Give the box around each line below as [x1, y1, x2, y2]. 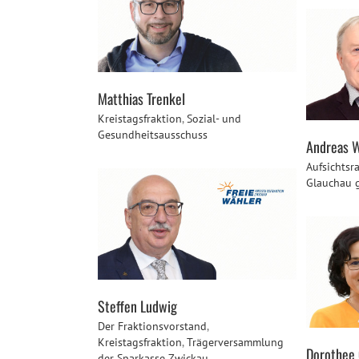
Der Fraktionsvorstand [98, 319, 207, 334]
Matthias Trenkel [98, 88, 185, 110]
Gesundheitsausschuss [98, 127, 208, 143]
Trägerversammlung [187, 335, 284, 350]
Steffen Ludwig [98, 296, 177, 317]
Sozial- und [187, 111, 241, 127]
